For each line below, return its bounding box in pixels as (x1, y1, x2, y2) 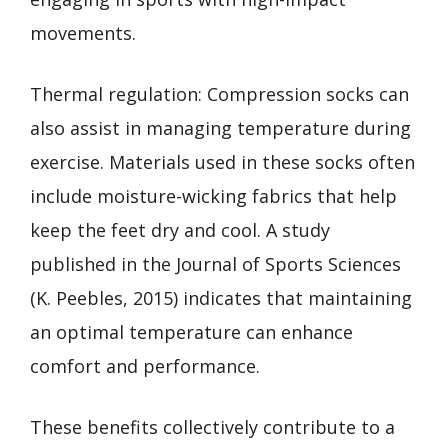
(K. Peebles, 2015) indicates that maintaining (30, 285, 412, 310)
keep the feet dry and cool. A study (30, 217, 330, 242)
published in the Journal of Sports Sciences (30, 251, 401, 276)
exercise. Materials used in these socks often (30, 149, 415, 174)
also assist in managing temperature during (30, 115, 411, 140)
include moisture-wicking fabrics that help (30, 183, 397, 208)
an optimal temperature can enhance (30, 319, 353, 344)
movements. (30, 20, 136, 45)
